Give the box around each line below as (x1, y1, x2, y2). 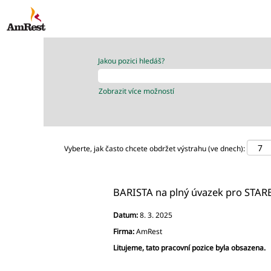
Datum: (113, 210, 140, 220)
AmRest (136, 226, 162, 237)
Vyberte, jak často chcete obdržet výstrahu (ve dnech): (64, 143, 245, 154)
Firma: (113, 226, 136, 237)
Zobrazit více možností (99, 86, 174, 96)
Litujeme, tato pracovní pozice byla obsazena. (113, 243, 266, 253)
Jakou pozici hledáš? (98, 56, 165, 66)
